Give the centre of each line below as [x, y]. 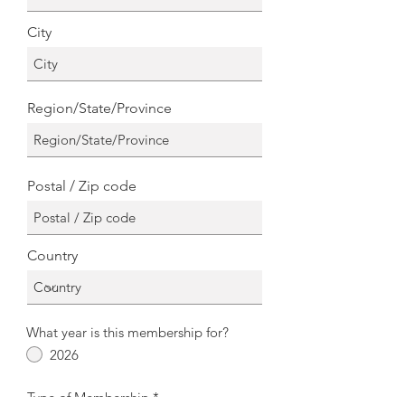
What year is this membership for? [127, 332]
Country [52, 255]
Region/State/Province [99, 108]
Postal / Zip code [82, 186]
